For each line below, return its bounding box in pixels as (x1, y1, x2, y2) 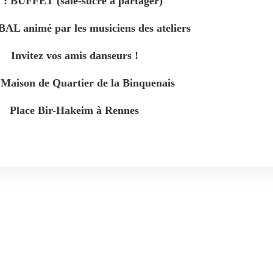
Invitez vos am (10, 49, 79, 62)
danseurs (89, 49, 135, 62)
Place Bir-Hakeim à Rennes (10, 104, 139, 116)
